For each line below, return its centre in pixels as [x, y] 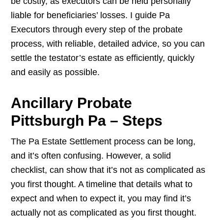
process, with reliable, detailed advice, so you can [108, 44]
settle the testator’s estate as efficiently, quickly [103, 58]
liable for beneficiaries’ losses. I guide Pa [91, 15]
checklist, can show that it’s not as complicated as [108, 170]
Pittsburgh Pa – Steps [87, 121]
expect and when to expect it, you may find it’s [101, 199]
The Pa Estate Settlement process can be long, [103, 142]
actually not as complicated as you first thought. [104, 213]
